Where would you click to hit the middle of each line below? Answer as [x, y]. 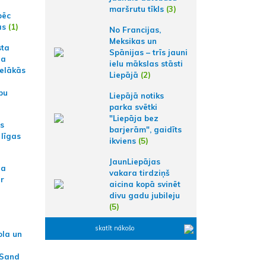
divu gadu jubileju [145, 195]
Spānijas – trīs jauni [148, 52]
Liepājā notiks [137, 95]
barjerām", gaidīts [145, 129]
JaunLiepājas [135, 161]
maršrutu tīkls [137, 9]
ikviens [123, 140]
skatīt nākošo [115, 228]
